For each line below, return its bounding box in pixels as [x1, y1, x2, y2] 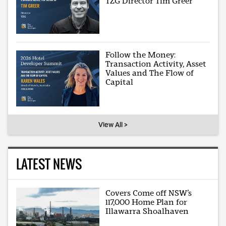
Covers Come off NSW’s [105, 188, 192, 198]
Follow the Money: [105, 50, 176, 60]
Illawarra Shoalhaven [105, 206, 189, 216]
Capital [105, 77, 134, 87]
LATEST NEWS [16, 154, 82, 173]
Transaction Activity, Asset [105, 59, 207, 69]
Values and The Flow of [105, 68, 194, 78]
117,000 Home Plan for [105, 197, 188, 207]
